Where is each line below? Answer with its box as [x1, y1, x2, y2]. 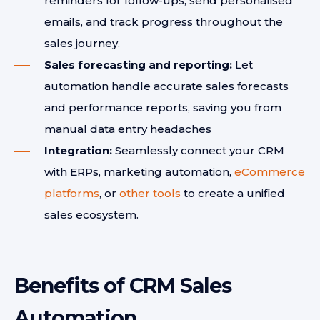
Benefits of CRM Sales [14, 273, 231, 298]
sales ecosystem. [44, 208, 139, 221]
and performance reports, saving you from [44, 101, 281, 114]
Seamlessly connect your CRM [112, 144, 284, 157]
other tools [119, 186, 181, 200]
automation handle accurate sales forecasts [44, 79, 289, 93]
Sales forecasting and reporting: [44, 58, 232, 71]
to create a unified [181, 186, 285, 200]
